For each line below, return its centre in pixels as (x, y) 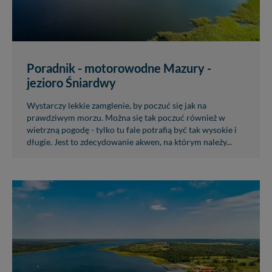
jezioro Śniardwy (71, 83)
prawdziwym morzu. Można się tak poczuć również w (126, 118)
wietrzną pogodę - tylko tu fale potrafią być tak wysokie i (132, 130)
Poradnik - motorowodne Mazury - (119, 68)
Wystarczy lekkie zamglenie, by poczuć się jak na (117, 106)
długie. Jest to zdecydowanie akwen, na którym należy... (129, 142)
